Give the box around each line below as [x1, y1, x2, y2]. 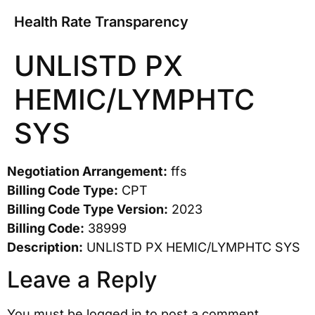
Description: [7, 240, 83, 255]
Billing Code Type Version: [7, 202, 168, 217]
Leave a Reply [7, 266, 157, 294]
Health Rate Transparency [14, 13, 188, 30]
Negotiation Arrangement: [7, 164, 167, 179]
